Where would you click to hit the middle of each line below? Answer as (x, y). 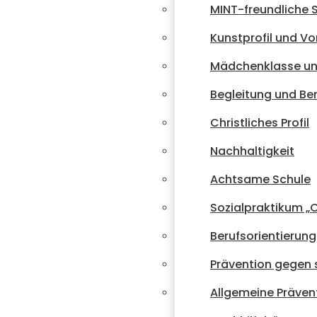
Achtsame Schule (260, 179)
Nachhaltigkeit (252, 151)
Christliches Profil (260, 123)
